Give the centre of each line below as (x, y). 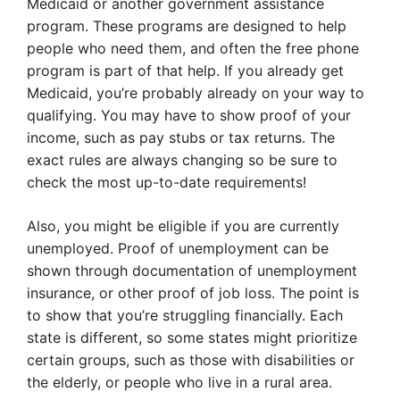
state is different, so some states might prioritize (192, 338)
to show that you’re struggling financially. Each (185, 316)
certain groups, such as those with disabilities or (191, 360)
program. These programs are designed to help (187, 26)
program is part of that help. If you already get (185, 71)
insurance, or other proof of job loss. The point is (193, 293)
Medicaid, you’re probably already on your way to (196, 93)
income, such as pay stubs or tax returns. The (181, 138)
